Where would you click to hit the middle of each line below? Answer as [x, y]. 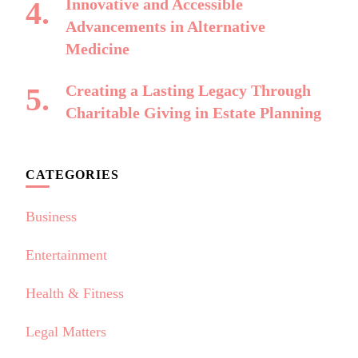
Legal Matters [66, 331]
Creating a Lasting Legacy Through [188, 90]
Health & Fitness [75, 293]
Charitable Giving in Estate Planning [193, 112]
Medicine [97, 48]
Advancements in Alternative [165, 26]
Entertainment [66, 255]
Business [51, 216]
